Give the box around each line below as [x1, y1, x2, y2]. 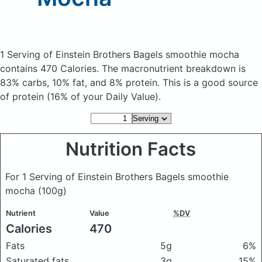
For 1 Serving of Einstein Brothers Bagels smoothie [5, 171, 229, 182]
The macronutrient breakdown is [102, 63, 246, 74]
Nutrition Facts [65, 138, 196, 160]
